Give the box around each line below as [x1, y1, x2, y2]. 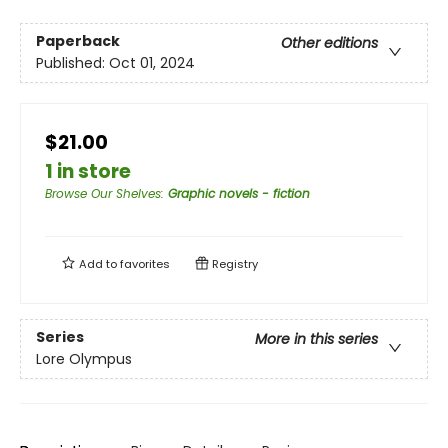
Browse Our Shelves [45, 185, 161, 202]
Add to [76, 256, 120, 272]
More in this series [255, 329, 378, 350]
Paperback [36, 31, 120, 52]
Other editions [281, 33, 378, 54]
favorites [120, 256, 170, 272]
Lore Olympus [36, 349, 132, 370]
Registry [209, 256, 258, 272]
